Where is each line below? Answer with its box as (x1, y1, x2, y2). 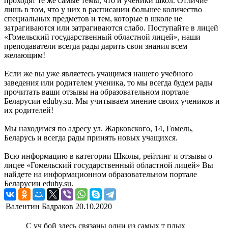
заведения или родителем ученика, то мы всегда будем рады (4, 78, 213, 88)
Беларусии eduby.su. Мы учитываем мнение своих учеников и (4, 97, 220, 106)
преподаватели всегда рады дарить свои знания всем (4, 42, 187, 51)
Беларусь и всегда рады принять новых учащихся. (4, 133, 178, 142)
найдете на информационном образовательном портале (4, 170, 197, 179)
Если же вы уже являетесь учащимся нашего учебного (4, 69, 193, 78)
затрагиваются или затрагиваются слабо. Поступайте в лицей (4, 23, 218, 33)
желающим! (4, 51, 45, 60)
